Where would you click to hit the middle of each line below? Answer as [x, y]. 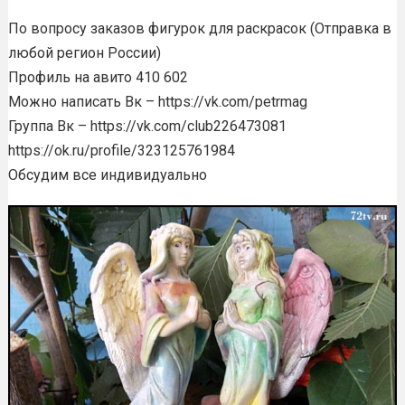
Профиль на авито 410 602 [98, 77]
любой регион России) [84, 52]
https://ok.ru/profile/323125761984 [121, 150]
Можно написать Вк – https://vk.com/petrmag [157, 101]
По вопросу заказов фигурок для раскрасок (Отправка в [199, 28]
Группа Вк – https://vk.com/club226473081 [147, 126]
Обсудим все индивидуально [107, 174]
